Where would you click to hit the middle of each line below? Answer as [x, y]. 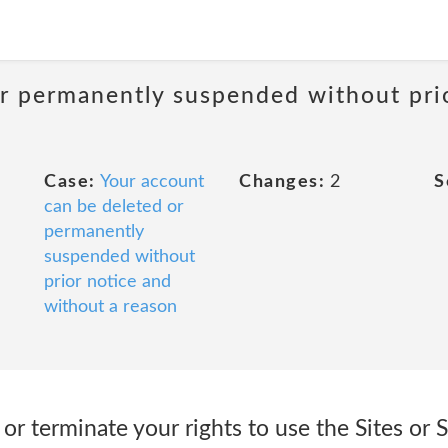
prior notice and [107, 282]
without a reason [110, 307]
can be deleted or [114, 207]
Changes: [282, 182]
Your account [151, 182]
